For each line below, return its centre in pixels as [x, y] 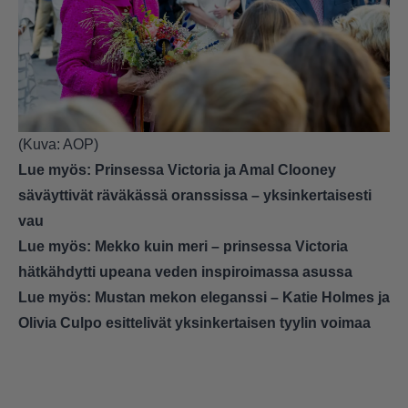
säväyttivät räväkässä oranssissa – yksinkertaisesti [195, 195]
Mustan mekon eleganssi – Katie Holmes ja [242, 297]
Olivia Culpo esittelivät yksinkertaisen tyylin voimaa [194, 322]
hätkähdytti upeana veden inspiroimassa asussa [185, 271]
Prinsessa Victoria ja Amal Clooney [215, 169]
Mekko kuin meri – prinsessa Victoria [221, 246]
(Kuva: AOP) [58, 144]
